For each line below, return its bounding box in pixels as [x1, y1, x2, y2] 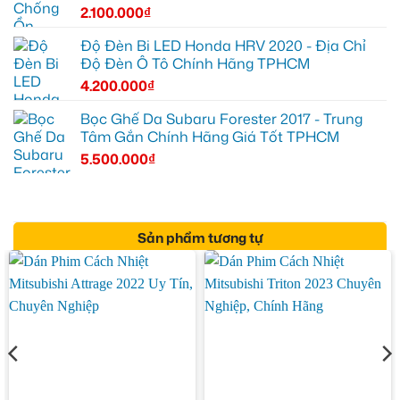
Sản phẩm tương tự [137, 228, 263, 247]
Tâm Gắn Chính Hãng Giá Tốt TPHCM [80, 126, 339, 146]
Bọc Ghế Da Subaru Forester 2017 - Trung [80, 108, 362, 129]
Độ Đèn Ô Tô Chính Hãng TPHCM [80, 53, 310, 73]
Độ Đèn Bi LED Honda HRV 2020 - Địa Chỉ [80, 35, 366, 55]
